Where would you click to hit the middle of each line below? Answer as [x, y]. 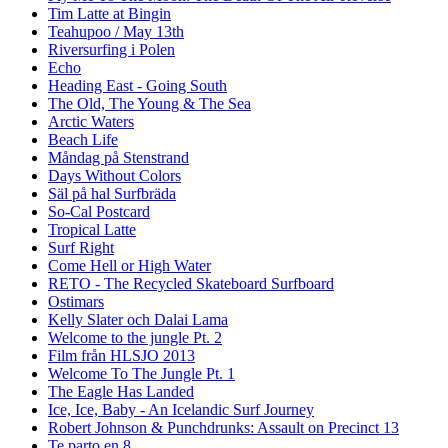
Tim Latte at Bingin [109, 13]
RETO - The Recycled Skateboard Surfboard [191, 283]
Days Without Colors [114, 175]
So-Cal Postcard [99, 211]
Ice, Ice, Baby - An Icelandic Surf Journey [181, 409]
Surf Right [81, 247]
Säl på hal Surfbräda [112, 193]
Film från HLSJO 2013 [121, 355]
